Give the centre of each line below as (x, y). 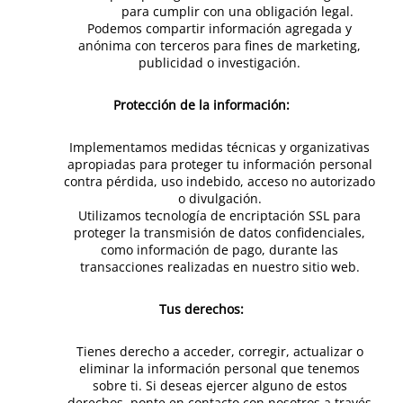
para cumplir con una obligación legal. (237, 11)
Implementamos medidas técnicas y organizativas (219, 147)
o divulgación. (219, 198)
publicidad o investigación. (219, 63)
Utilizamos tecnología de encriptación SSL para (219, 215)
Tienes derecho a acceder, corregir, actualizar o (219, 351)
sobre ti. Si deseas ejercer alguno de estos (219, 385)
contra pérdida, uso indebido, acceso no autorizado (219, 181)
